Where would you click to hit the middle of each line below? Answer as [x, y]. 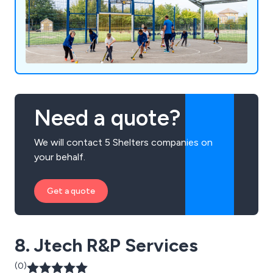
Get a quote [71, 191]
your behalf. [60, 157]
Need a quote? [107, 118]
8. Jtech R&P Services [106, 246]
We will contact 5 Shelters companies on [123, 143]
